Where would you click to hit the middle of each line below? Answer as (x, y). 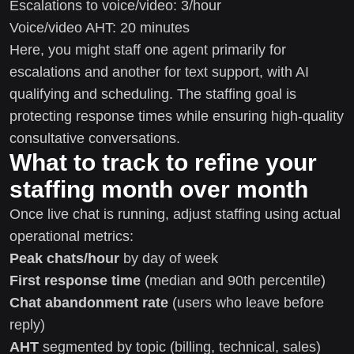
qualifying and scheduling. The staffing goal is (153, 94)
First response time (75, 280)
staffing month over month (159, 189)
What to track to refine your (163, 162)
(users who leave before (246, 302)
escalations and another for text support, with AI (159, 72)
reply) (27, 324)
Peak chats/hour (64, 258)
